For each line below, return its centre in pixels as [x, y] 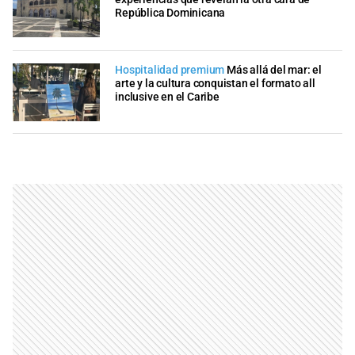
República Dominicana [170, 13]
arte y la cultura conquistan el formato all [215, 83]
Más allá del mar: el [275, 70]
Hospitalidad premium [170, 70]
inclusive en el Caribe [167, 97]
